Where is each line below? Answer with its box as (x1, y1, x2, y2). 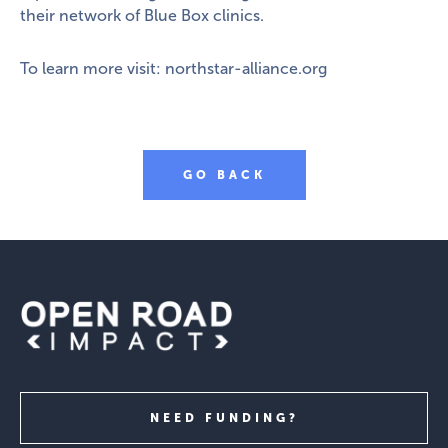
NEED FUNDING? (149, 410, 299, 425)
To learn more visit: (20, 58, 165, 78)
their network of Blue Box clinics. (20, 5, 264, 25)
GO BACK (182, 167, 266, 182)
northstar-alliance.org (165, 58, 327, 78)
